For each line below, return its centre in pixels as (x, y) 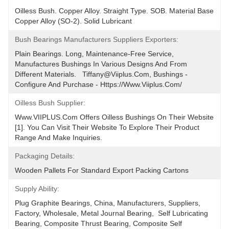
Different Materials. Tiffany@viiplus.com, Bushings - (101, 74)
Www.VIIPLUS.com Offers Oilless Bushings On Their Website (114, 117)
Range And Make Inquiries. (59, 138)
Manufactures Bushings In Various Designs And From (101, 64)
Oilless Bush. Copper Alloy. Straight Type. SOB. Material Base (114, 11)
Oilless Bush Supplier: (50, 103)
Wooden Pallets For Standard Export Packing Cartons (102, 170)
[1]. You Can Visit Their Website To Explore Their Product (107, 127)
